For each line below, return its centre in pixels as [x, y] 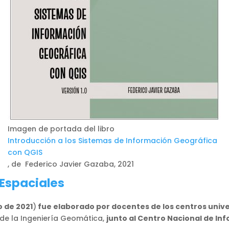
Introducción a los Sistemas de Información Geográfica [112, 140]
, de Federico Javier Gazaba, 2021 [71, 164]
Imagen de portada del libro [61, 129]
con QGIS [25, 152]
